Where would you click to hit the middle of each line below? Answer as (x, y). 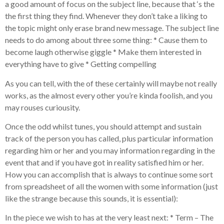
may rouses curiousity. (42, 107)
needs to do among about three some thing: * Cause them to (106, 40)
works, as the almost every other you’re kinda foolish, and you (109, 95)
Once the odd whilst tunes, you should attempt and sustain (103, 126)
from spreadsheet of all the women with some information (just (111, 186)
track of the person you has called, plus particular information (109, 138)
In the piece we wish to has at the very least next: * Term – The (109, 217)
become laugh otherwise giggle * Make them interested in (103, 52)
